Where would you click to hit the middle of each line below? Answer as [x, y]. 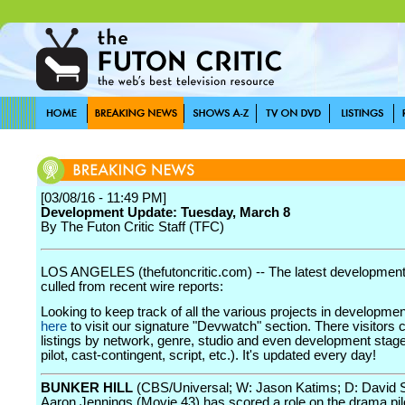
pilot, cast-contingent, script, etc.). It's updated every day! [208, 355]
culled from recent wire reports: [132, 287]
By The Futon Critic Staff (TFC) [132, 227]
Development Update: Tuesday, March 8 [165, 212]
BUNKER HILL [87, 388]
